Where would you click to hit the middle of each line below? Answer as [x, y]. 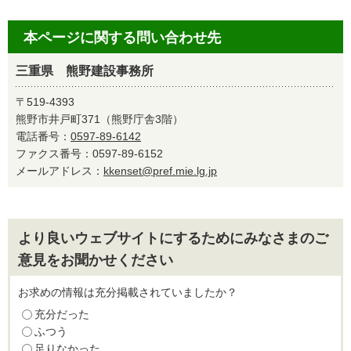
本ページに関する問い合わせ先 [122, 38]
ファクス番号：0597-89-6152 [95, 154]
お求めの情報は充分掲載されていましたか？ [128, 292]
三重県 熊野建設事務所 [85, 71]
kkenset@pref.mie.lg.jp [160, 171]
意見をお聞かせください [96, 260]
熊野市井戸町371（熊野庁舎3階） [100, 119]
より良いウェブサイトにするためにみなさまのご [173, 238]
